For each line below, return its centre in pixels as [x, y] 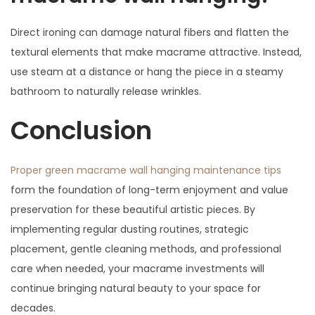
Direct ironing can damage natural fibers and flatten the [150, 32]
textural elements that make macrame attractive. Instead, [156, 52]
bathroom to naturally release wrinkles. [106, 91]
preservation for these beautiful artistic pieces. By [133, 209]
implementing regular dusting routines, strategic [130, 229]
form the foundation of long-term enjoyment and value [149, 189]
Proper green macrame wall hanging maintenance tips [146, 170]
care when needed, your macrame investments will [137, 268]
